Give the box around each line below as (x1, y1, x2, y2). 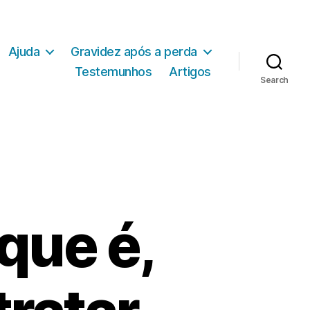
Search (259, 74, 289, 85)
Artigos (169, 64, 211, 79)
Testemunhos (74, 64, 152, 79)
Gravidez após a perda (71, 44, 197, 59)
